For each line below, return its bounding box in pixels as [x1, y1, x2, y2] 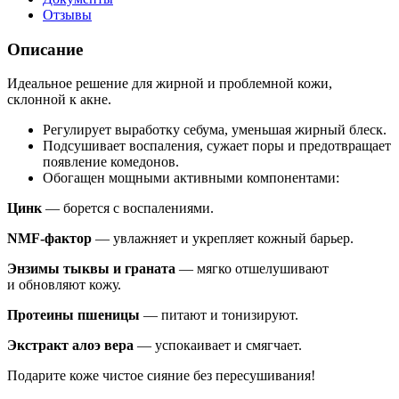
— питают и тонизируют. [140, 307, 298, 323]
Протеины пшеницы [7, 307, 140, 323]
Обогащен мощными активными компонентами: [43, 170, 339, 186]
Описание [7, 39, 83, 59]
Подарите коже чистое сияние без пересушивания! [7, 368, 315, 384]
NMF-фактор [7, 231, 92, 247]
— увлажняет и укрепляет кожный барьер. [92, 231, 354, 247]
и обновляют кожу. [7, 277, 121, 293]
